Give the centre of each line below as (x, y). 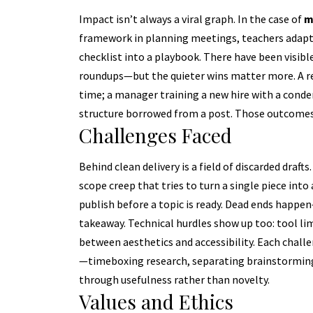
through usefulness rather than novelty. (174, 279)
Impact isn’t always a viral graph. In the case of (191, 19)
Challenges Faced (155, 135)
